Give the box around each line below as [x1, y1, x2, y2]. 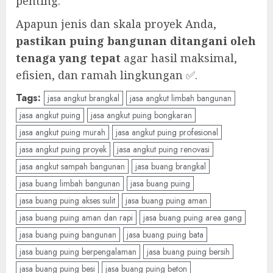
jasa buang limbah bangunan [19, 177, 120, 190]
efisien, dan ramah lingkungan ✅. [16, 68, 197, 83]
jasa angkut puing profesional [116, 126, 218, 139]
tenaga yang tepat [16, 51, 121, 66]
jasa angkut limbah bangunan [130, 92, 232, 105]
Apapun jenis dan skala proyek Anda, [16, 16, 216, 32]
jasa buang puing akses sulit [19, 194, 115, 207]
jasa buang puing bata [127, 229, 204, 241]
